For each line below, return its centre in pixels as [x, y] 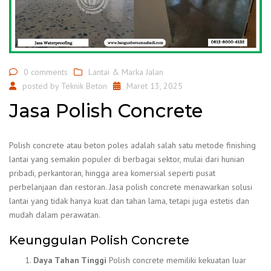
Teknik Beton [84, 86]
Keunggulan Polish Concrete [99, 240]
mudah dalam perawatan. [55, 214]
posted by [42, 86]
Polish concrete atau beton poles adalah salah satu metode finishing [132, 145]
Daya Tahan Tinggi [70, 260]
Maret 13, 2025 [155, 86]
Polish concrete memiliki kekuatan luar [176, 260]
